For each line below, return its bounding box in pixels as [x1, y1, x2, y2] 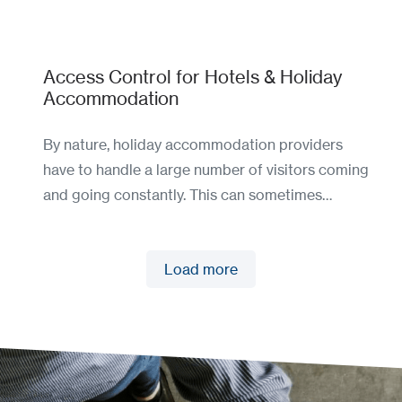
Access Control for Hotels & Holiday [43, 66, 342, 89]
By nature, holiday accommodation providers [43, 135, 343, 154]
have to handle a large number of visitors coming [43, 161, 369, 179]
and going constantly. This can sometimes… [43, 186, 332, 205]
